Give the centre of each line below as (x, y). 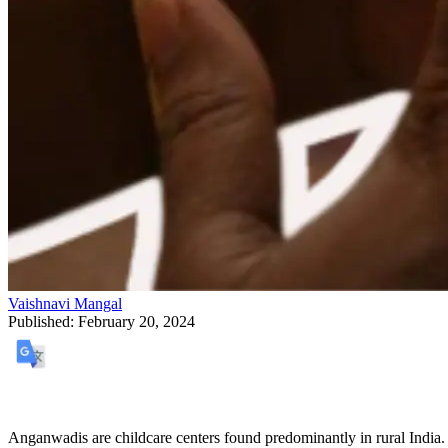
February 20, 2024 (136, 321)
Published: (41, 321)
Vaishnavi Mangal (65, 303)
